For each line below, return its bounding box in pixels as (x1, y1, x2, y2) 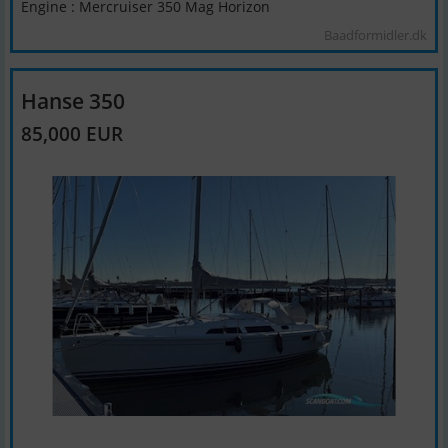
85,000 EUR (21, 120, 123, 147)
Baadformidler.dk (324, 26, 427, 44)
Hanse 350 (21, 86, 125, 115)
